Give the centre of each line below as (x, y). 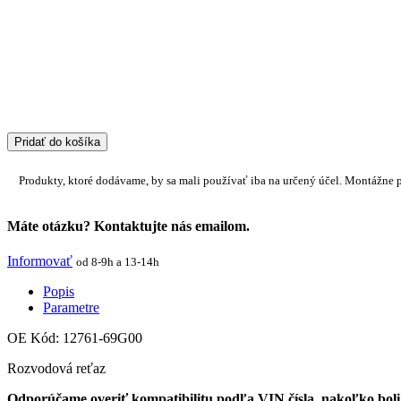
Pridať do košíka (57, 141)
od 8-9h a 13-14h (118, 262)
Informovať (40, 261)
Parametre (71, 308)
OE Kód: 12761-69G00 (75, 338)
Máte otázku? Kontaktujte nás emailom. (128, 226)
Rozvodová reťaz (56, 369)
